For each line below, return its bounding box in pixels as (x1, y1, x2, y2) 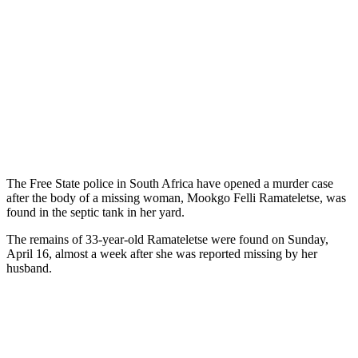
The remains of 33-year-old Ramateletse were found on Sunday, (6, 232, 328, 246)
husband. (6, 261, 52, 275)
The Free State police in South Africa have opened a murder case (6, 176, 333, 190)
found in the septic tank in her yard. (6, 205, 185, 219)
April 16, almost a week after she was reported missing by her (6, 246, 317, 261)
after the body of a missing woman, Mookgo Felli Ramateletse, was (6, 190, 346, 205)
